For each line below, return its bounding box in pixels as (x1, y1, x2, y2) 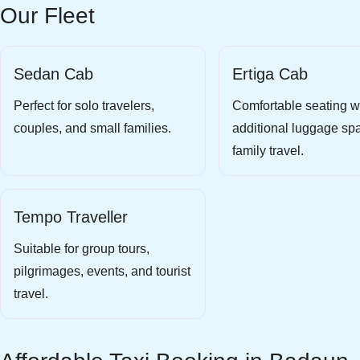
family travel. (232, 144, 304, 157)
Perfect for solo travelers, (14, 99, 154, 112)
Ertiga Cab (232, 65, 308, 83)
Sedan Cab (14, 65, 93, 83)
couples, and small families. (14, 121, 171, 135)
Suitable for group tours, (14, 242, 149, 256)
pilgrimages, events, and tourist (14, 264, 190, 278)
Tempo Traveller (14, 208, 128, 226)
